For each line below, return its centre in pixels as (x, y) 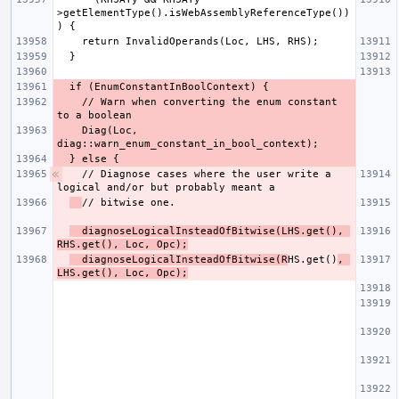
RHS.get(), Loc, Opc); (122, 244)
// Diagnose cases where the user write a (200, 174)
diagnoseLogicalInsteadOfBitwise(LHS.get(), (207, 231)
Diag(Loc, (69, 130)
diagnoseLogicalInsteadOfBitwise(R (179, 259)
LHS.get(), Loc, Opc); (122, 273)
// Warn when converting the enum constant (69, 102)
